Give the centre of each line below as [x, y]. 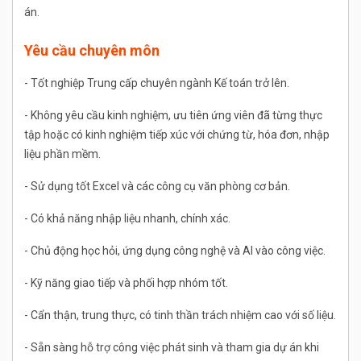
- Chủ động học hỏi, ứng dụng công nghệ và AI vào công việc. [175, 251]
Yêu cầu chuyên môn [92, 51]
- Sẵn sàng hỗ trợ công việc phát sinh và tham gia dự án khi [172, 348]
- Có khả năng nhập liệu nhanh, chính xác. [127, 219]
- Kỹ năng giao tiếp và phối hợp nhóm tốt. [126, 283]
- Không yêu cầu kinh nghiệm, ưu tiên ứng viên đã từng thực [173, 116]
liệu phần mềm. [62, 154]
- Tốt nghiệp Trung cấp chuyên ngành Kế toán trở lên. [157, 83]
